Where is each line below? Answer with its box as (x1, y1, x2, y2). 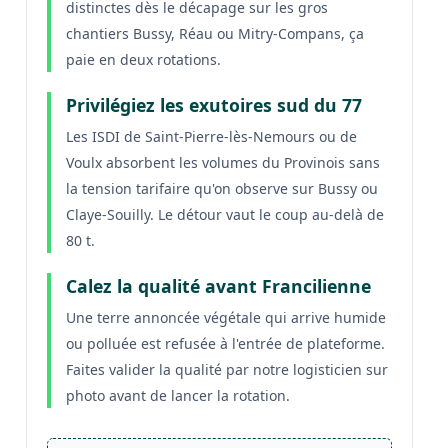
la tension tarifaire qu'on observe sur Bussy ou (65, 178, 378, 198)
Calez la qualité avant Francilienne (65, 273, 371, 298)
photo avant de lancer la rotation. (65, 385, 290, 405)
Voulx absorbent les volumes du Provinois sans (65, 152, 380, 172)
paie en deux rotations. (65, 49, 221, 69)
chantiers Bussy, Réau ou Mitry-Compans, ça (65, 23, 364, 43)
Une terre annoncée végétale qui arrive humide (65, 307, 386, 327)
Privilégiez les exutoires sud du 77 (65, 92, 362, 117)
